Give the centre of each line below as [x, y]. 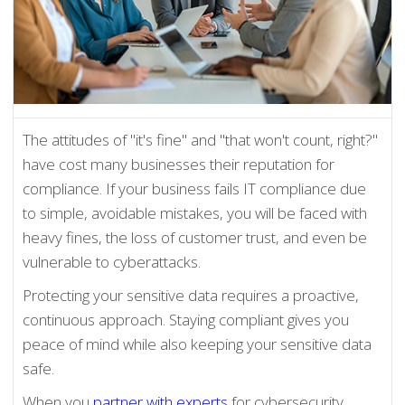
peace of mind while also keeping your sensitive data [198, 344]
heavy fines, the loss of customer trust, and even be [195, 238]
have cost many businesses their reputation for [179, 165]
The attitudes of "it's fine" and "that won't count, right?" [201, 140]
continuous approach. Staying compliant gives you [186, 320]
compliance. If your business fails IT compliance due [195, 189]
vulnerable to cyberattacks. [112, 262]
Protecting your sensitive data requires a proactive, [191, 296]
